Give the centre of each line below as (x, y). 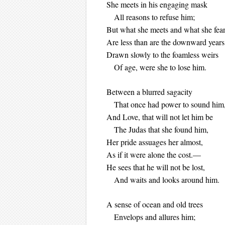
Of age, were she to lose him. (156, 67)
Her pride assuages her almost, (155, 142)
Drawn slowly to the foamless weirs (162, 54)
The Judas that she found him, (157, 129)
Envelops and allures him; (151, 217)
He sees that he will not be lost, (156, 167)
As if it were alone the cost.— (154, 154)
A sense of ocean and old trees (155, 204)
